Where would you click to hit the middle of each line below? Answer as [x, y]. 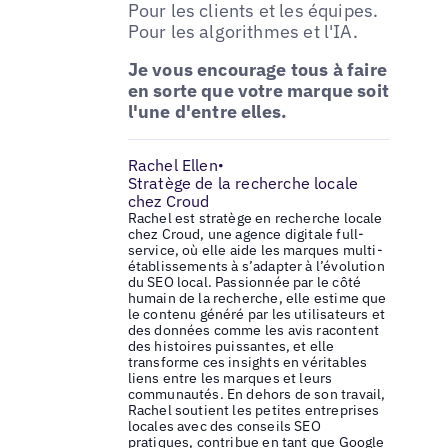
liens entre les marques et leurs [230, 378]
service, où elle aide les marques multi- [255, 250]
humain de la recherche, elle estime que [257, 298]
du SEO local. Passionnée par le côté [244, 282]
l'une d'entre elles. [207, 112]
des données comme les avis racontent [253, 330]
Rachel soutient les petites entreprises [253, 410]
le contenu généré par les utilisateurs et [256, 314]
